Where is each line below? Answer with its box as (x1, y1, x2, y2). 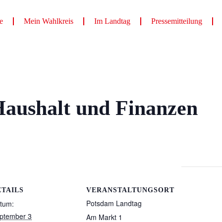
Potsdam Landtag (86, 198, 142, 208)
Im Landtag (94, 17, 130, 25)
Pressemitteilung (151, 17, 202, 25)
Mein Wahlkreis (23, 17, 73, 25)
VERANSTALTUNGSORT (86, 186, 174, 194)
